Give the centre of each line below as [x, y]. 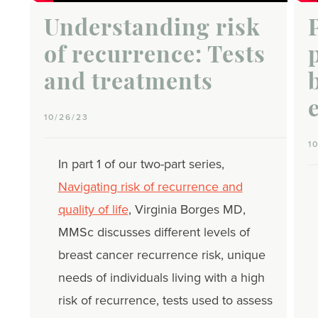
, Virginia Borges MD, [187, 210]
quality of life [93, 210]
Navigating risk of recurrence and [150, 187]
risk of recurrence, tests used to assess [165, 301]
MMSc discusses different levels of [154, 232]
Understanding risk [152, 30]
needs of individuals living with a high [161, 278]
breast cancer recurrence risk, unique [161, 255]
